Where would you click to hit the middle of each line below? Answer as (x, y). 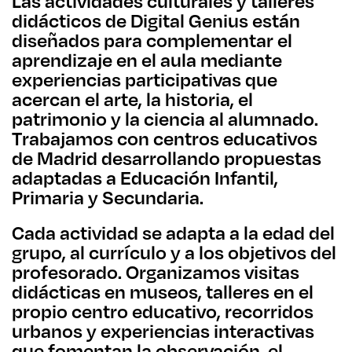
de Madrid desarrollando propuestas (167, 158)
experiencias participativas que (145, 79)
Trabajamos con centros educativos (165, 138)
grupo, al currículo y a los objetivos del (174, 252)
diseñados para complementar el (152, 40)
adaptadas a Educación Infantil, (145, 178)
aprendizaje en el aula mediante (147, 60)
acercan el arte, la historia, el (132, 99)
